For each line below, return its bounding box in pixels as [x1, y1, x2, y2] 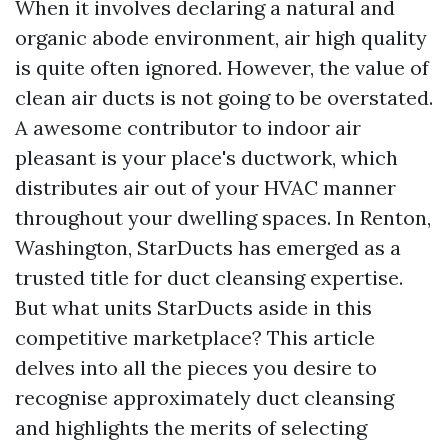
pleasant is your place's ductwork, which [15, 145, 398, 170]
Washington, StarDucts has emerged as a [15, 235, 401, 260]
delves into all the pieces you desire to [15, 355, 377, 380]
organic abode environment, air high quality [15, 25, 427, 50]
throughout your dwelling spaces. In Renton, [15, 205, 431, 230]
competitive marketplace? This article [15, 325, 375, 350]
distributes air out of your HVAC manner [15, 175, 396, 200]
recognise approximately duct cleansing [15, 385, 394, 410]
